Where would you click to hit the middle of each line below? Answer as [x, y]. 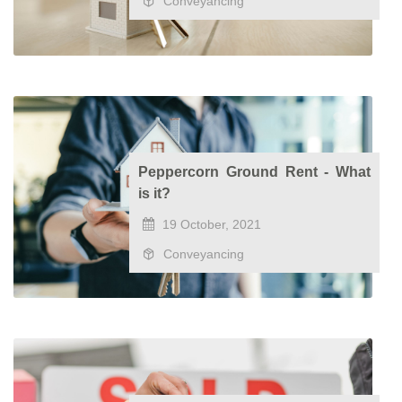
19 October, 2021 [210, 224]
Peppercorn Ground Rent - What [254, 172]
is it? [155, 193]
